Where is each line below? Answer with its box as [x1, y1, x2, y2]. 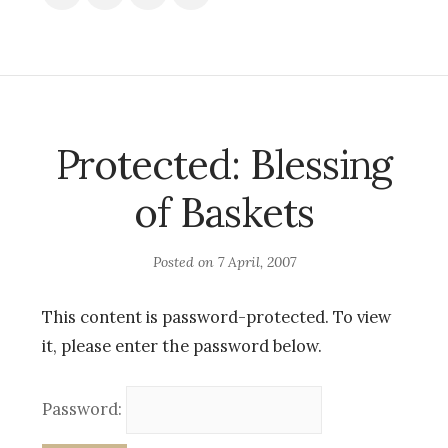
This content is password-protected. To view [42, 305, 391, 328]
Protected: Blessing [55, 138, 393, 190]
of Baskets [133, 186, 315, 238]
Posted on [152, 252, 218, 271]
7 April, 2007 [217, 252, 296, 271]
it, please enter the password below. [42, 334, 322, 357]
